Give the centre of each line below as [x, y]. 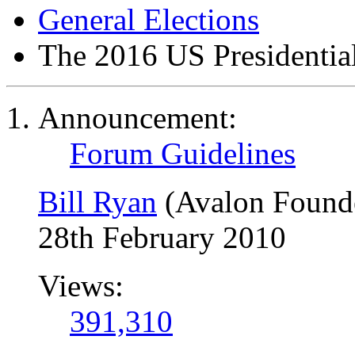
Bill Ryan [97, 202]
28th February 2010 [162, 237]
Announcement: [137, 118]
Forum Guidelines [183, 153]
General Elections [149, 19]
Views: [81, 286]
